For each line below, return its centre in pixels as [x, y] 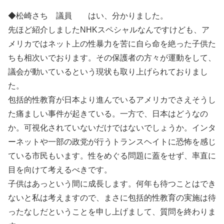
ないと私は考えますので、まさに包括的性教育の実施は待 [112, 198]
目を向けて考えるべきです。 [60, 170]
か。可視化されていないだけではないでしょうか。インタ [112, 128]
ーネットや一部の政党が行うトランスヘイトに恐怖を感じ [112, 142]
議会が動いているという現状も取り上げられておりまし [108, 72]
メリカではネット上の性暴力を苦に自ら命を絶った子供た [112, 44]
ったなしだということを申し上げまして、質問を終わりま [112, 212]
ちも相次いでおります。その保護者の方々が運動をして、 [112, 58]
